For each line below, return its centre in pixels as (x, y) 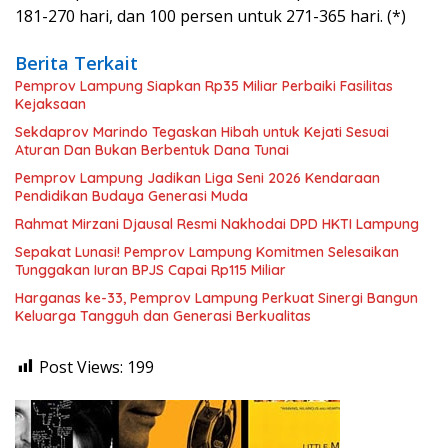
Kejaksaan (50, 103)
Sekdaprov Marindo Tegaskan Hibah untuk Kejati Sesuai (202, 131)
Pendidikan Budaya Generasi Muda (131, 195)
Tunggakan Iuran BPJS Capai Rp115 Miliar (150, 269)
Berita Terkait (76, 62)
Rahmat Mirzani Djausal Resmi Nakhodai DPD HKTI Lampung (217, 223)
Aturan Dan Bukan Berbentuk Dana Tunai (152, 149)
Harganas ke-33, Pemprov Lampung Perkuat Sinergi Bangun (216, 297)
